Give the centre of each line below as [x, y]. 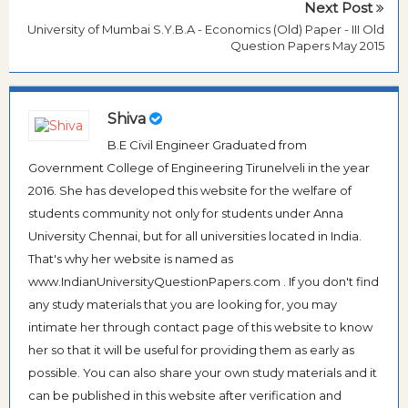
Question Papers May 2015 [307, 46]
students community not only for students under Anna [186, 213]
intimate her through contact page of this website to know [200, 326]
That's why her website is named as [131, 258]
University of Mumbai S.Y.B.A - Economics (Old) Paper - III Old [206, 30]
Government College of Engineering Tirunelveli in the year [199, 167]
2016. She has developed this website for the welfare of [190, 190]
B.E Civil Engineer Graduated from [207, 144]
